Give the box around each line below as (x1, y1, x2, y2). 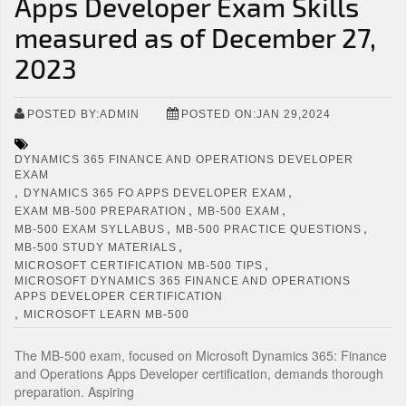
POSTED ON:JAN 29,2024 (181, 107, 331, 121)
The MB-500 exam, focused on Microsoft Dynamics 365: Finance (14, 346, 387, 364)
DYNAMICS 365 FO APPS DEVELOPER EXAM (24, 186, 286, 199)
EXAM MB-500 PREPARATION (14, 204, 187, 217)
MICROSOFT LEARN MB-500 (24, 307, 189, 321)
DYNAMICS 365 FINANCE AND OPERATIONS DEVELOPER (14, 152, 353, 166)
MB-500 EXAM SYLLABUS (14, 222, 165, 236)
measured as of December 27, (14, 21, 376, 53)
